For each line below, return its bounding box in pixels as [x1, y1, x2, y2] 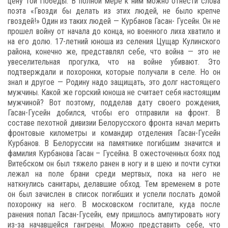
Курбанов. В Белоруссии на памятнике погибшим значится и [8, 138, 220, 148]
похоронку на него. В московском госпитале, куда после [8, 199, 220, 209]
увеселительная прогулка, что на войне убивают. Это [8, 57, 220, 67]
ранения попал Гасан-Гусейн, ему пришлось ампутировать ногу [8, 210, 220, 219]
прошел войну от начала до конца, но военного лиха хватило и [8, 26, 220, 36]
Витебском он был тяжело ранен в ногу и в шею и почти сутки [8, 159, 220, 168]
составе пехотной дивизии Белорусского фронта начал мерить [8, 118, 220, 128]
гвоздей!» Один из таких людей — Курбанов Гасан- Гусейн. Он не [8, 16, 220, 26]
